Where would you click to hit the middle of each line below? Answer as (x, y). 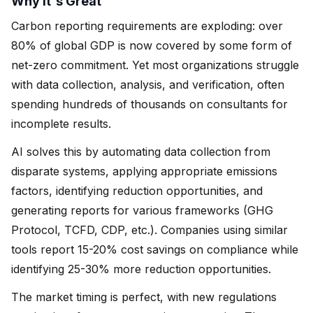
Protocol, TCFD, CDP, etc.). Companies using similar (150, 230)
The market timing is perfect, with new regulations (144, 297)
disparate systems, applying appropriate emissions (144, 171)
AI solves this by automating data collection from (141, 151)
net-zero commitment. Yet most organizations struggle (155, 65)
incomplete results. (61, 123)
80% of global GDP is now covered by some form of (152, 45)
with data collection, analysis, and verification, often (148, 84)
